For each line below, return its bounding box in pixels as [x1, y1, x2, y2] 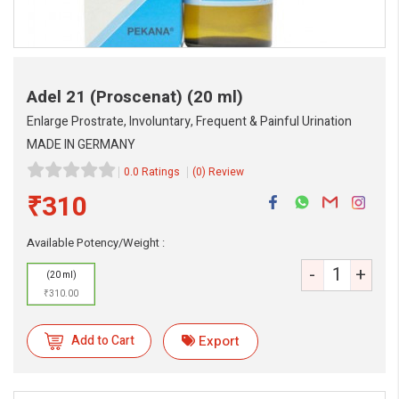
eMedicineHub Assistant [54, 362, 196, 380]
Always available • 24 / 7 [64, 379, 174, 395]
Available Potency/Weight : [27, 234, 165, 251]
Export [199, 331, 240, 351]
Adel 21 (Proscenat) [27, 85, 187, 110]
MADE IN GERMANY [27, 135, 135, 154]
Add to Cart [71, 330, 134, 350]
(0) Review [192, 164, 244, 181]
